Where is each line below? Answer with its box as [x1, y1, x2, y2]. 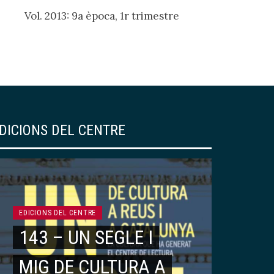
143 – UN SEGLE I [19, 226, 153, 249]
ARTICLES [221, 258, 253, 267]
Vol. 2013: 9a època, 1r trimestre [24, 9, 179, 23]
